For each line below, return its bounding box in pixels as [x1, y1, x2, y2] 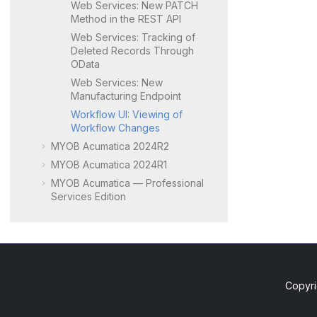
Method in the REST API [71, 12, 181, 25]
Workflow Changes [71, 121, 160, 134]
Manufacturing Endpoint [71, 89, 181, 102]
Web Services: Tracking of [71, 30, 195, 43]
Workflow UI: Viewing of [71, 108, 183, 120]
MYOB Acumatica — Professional [51, 176, 204, 189]
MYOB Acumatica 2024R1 [51, 158, 167, 171]
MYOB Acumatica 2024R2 [51, 139, 169, 152]
